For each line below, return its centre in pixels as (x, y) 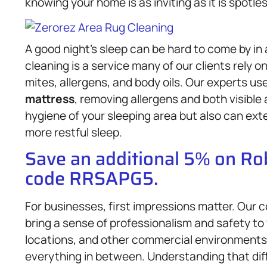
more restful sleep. (74, 132)
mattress (50, 99)
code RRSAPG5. (92, 178)
